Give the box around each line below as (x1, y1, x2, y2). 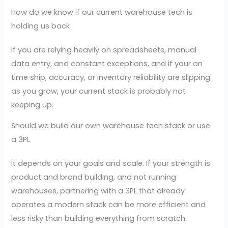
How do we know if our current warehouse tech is (11, 7, 193, 17)
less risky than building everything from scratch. (11, 213, 187, 224)
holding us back (11, 20, 70, 31)
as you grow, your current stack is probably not (11, 85, 186, 96)
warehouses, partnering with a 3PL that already (11, 186, 185, 196)
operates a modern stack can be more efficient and (11, 199, 206, 210)
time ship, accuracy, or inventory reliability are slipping (11, 72, 211, 82)
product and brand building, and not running (11, 172, 177, 183)
